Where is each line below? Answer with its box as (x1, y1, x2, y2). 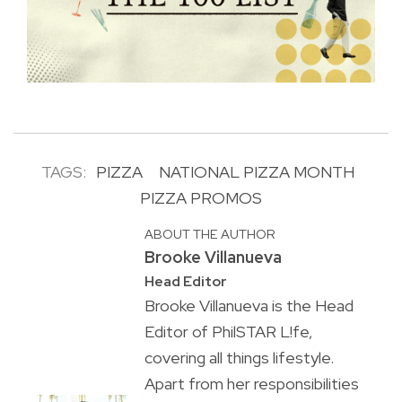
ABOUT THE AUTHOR (144, 224, 275, 242)
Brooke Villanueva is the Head (144, 294, 354, 316)
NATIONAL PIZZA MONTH (159, 161, 354, 182)
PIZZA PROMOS (140, 187, 262, 208)
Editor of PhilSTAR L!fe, (144, 320, 313, 342)
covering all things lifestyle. (144, 346, 334, 368)
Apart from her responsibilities (144, 372, 359, 394)
